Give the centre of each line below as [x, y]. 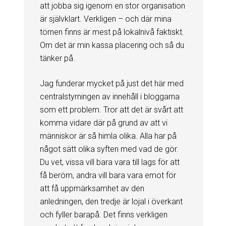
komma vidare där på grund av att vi [103, 123]
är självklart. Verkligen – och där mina [105, 19]
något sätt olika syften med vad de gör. [109, 149]
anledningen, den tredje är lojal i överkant [111, 201]
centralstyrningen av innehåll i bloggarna [109, 96]
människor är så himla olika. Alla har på [108, 136]
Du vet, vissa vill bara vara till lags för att [109, 162]
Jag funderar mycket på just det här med [111, 83]
